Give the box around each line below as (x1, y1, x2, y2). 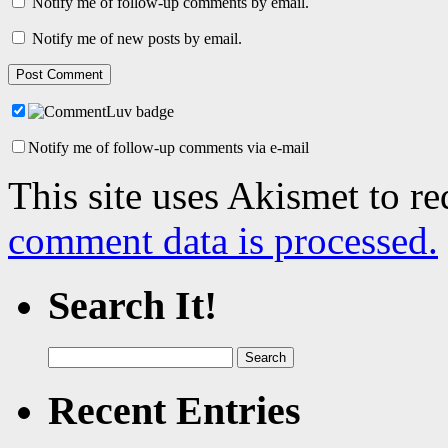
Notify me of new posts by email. (32, 30, 242, 48)
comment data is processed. (8, 219, 438, 263)
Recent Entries (48, 388, 301, 434)
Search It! (48, 282, 217, 328)
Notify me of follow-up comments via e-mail (28, 139, 309, 157)
